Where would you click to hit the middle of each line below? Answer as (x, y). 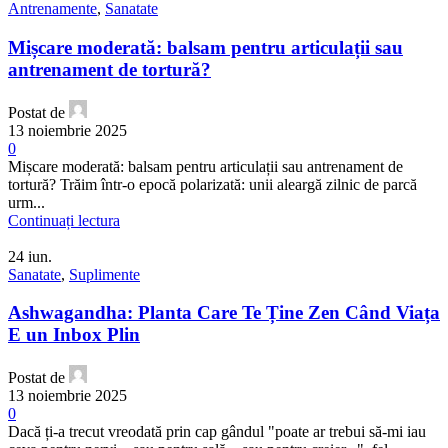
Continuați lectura (64, 220)
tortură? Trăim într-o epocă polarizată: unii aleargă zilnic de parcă (212, 184)
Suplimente (104, 274)
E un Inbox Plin (74, 335)
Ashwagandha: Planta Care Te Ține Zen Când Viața (224, 313)
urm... (26, 202)
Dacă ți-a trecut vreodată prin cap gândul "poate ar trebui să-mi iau (217, 432)
